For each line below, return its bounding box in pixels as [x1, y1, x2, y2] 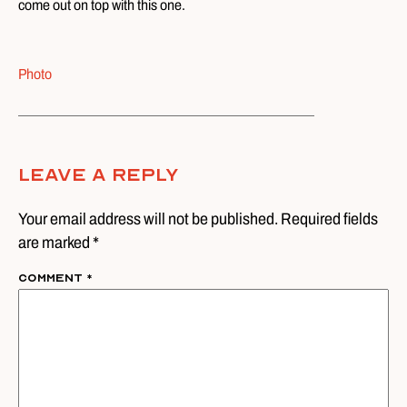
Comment [18, 272, 86, 285]
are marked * [18, 233, 99, 253]
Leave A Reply [18, 164, 179, 186]
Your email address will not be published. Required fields [18, 210, 378, 229]
